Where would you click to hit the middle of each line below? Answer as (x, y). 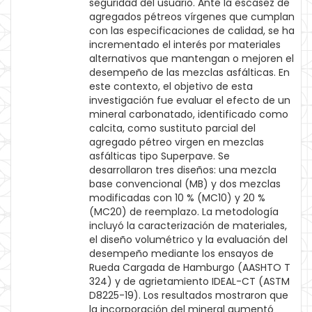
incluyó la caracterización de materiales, (188, 226)
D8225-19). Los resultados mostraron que (189, 295)
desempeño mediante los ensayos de (181, 253)
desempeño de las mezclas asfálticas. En (189, 72)
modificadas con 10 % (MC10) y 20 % (177, 198)
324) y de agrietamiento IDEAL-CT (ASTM (189, 281)
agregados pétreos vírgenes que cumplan (192, 17)
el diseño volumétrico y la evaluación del (188, 240)
